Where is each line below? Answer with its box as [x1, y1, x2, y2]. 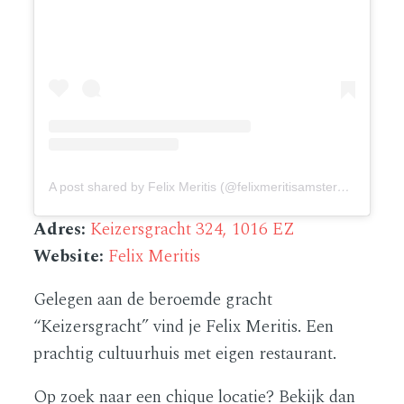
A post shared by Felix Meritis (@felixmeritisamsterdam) [337, 179, 351, 194]
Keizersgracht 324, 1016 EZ [90, 216, 296, 243]
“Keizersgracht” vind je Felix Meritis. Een [33, 313, 335, 340]
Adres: [33, 216, 87, 243]
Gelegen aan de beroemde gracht [33, 286, 273, 313]
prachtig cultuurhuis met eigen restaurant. [33, 340, 337, 367]
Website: [33, 243, 109, 270]
